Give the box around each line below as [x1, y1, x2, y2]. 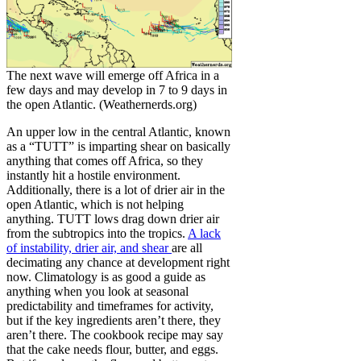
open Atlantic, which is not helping [6, 197, 184, 211]
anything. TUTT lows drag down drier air [6, 211, 219, 226]
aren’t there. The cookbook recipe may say [6, 327, 223, 342]
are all [172, 240, 202, 255]
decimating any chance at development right [6, 255, 230, 269]
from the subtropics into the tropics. [6, 226, 188, 240]
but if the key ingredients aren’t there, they [6, 313, 221, 327]
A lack [188, 226, 221, 240]
